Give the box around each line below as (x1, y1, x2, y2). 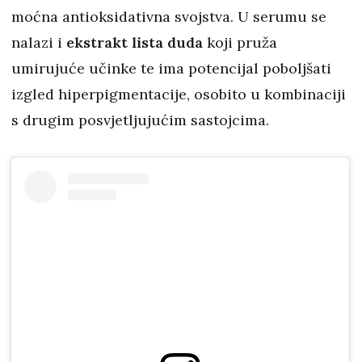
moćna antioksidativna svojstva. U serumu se (11, 6, 326, 26)
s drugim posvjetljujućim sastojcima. (11, 110, 269, 129)
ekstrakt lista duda (66, 32, 203, 52)
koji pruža (203, 32, 277, 52)
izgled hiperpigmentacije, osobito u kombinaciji (11, 84, 346, 103)
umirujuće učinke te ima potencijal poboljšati (11, 58, 331, 78)
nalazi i (11, 32, 66, 52)
